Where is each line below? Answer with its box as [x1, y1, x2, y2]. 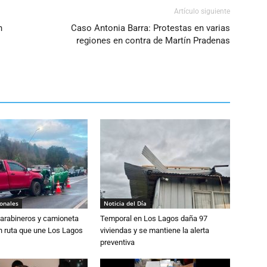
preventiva [100, 237, 135, 247]
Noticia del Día [104, 198, 147, 207]
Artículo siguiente [174, 7, 230, 15]
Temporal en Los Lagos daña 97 [100, 213, 207, 223]
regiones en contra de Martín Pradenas [76, 35, 230, 46]
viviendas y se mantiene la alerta [100, 225, 209, 235]
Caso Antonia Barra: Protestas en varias [71, 22, 230, 33]
